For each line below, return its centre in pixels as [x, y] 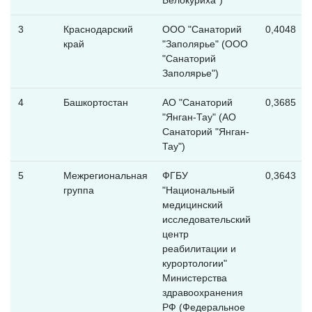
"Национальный [198, 190]
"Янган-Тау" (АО [199, 117]
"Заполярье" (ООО [205, 44]
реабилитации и [199, 248]
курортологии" [194, 263]
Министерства [194, 278]
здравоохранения [202, 292]
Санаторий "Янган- [205, 131]
